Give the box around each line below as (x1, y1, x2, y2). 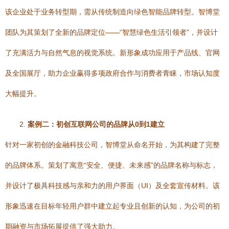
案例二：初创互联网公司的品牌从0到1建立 (28, 120, 165, 128)
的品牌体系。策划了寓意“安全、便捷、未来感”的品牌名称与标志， (5, 161, 218, 169)
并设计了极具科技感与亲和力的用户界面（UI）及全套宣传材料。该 (5, 181, 220, 190)
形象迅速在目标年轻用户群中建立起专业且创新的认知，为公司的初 (5, 202, 220, 210)
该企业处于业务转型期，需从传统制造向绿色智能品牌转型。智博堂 (5, 8, 220, 16)
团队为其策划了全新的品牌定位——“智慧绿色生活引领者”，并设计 (5, 28, 218, 36)
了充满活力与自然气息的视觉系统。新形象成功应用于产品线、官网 (5, 49, 220, 57)
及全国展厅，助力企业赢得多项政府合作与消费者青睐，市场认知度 (5, 69, 220, 77)
